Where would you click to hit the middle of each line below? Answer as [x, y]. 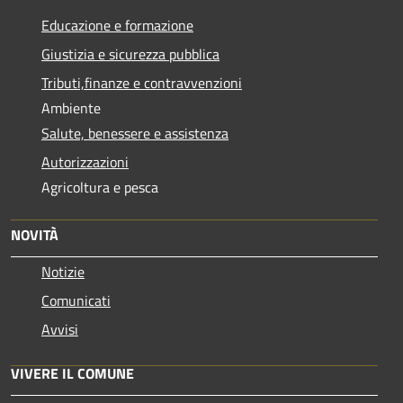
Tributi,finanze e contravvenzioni [142, 82]
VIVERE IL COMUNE [72, 373]
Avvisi [60, 329]
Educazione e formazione [117, 25]
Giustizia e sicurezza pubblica [130, 54]
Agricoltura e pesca [100, 187]
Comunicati [76, 300]
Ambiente [71, 107]
